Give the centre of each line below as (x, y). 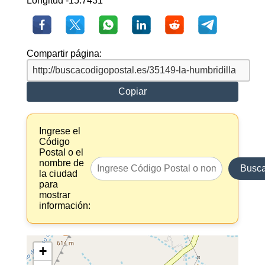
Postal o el (61, 153)
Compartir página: (64, 54)
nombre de (61, 163)
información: (64, 206)
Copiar (132, 92)
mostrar (54, 195)
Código (54, 142)
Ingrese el (59, 131)
